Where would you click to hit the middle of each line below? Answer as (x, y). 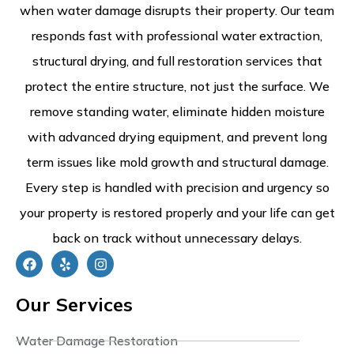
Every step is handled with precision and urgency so (177, 188)
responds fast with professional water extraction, (177, 36)
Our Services (74, 305)
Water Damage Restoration (97, 341)
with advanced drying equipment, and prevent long (177, 137)
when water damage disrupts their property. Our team (177, 11)
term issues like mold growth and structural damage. (177, 162)
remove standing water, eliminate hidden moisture (177, 112)
